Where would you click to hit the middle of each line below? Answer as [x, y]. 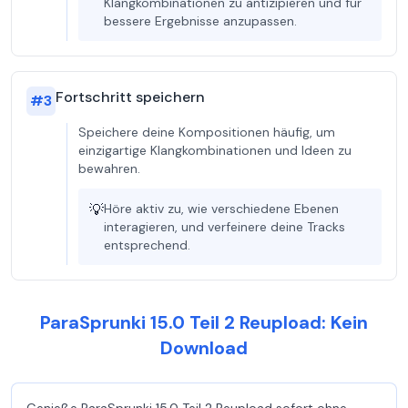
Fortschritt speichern [130, 97]
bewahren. [109, 168]
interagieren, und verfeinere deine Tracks [224, 227]
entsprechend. [147, 245]
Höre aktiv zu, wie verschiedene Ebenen [221, 209]
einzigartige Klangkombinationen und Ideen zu [215, 150]
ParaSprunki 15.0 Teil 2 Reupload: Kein [204, 322]
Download [204, 348]
